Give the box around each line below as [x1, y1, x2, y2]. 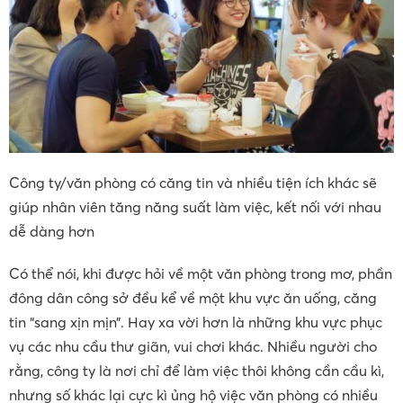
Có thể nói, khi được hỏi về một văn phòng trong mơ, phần [9, 264, 392, 282]
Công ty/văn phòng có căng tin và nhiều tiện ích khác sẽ [9, 173, 377, 192]
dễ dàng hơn [9, 221, 94, 240]
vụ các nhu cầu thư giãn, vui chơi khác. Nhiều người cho [9, 336, 377, 355]
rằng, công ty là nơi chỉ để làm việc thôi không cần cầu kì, [9, 361, 384, 380]
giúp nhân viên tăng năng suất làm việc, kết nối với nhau [9, 197, 381, 216]
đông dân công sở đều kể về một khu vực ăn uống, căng [9, 288, 377, 307]
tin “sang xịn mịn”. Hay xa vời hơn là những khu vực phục [9, 312, 382, 331]
